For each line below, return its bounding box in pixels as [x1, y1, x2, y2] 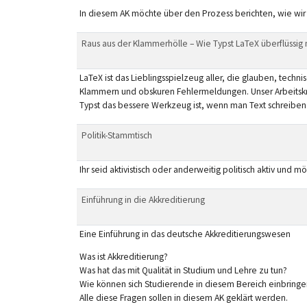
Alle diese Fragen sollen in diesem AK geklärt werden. [79, 292, 288, 304]
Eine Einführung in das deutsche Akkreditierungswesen [79, 228, 291, 240]
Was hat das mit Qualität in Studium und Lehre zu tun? [79, 265, 287, 277]
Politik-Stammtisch [81, 129, 152, 141]
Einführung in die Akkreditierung [81, 193, 205, 206]
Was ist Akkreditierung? [79, 251, 168, 263]
